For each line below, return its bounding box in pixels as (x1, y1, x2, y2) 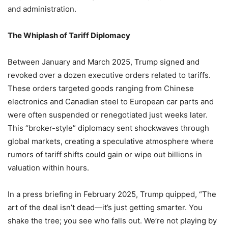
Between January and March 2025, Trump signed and (8, 56, 199, 67)
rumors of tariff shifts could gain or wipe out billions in (8, 149, 202, 159)
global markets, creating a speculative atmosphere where (8, 136, 214, 146)
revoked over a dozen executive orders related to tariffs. (8, 70, 211, 80)
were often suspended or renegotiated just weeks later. (8, 109, 208, 120)
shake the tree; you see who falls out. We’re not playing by (8, 215, 217, 225)
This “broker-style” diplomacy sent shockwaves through (8, 123, 209, 133)
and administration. (8, 4, 76, 14)
